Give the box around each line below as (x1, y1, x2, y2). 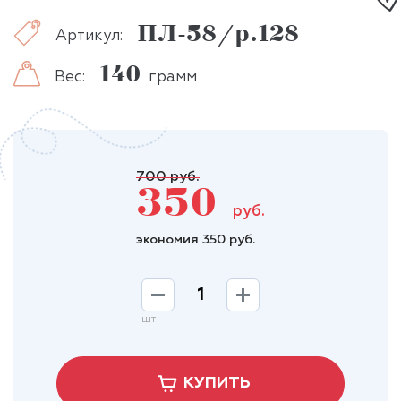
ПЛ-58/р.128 (137, 25, 299, 47)
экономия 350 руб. (136, 234, 255, 247)
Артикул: (55, 28, 123, 44)
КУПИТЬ (183, 375, 251, 392)
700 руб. (136, 170, 200, 185)
